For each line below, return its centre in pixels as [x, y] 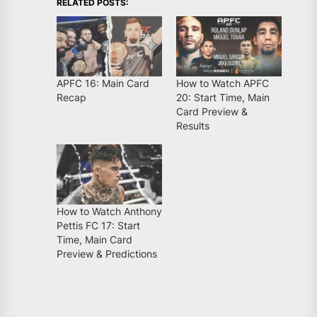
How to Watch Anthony [109, 212]
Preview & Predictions [107, 254]
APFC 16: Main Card [103, 83]
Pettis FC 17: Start [98, 226]
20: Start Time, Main [223, 98]
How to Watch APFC [223, 83]
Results [193, 126]
